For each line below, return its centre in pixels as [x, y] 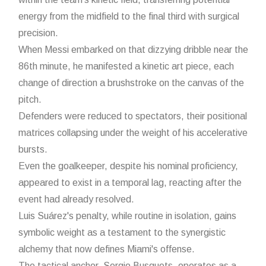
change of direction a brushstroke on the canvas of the [131, 83]
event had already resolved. [76, 199]
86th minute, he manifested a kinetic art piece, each [126, 66]
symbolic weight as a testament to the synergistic [122, 233]
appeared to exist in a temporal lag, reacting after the [130, 183]
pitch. [30, 100]
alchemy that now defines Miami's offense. [107, 249]
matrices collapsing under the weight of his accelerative [133, 133]
